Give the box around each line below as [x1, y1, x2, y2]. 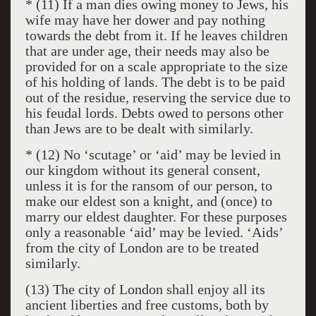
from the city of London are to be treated [25, 240, 259, 255]
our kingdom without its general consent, [25, 162, 260, 178]
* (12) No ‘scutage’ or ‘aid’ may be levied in [25, 147, 281, 162]
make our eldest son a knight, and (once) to [25, 193, 272, 209]
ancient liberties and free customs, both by [25, 297, 269, 312]
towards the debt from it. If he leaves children [25, 28, 288, 43]
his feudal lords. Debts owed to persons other [25, 105, 284, 121]
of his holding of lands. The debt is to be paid [25, 74, 285, 90]
